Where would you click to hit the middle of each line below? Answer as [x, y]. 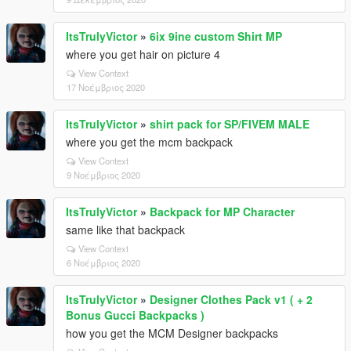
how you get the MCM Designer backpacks [172, 333]
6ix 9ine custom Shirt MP [216, 36]
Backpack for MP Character [222, 212]
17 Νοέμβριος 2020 [106, 87]
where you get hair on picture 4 [143, 54]
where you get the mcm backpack [149, 142]
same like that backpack [125, 230]
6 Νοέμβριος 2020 [103, 262]
